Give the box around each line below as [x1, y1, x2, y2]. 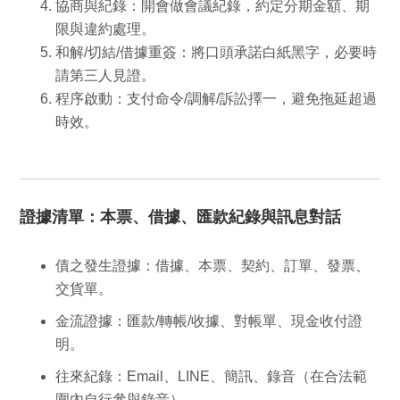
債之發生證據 [55, 257, 142, 273]
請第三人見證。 [55, 67, 156, 83]
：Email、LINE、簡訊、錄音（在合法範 [112, 368, 368, 384]
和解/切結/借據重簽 [55, 44, 178, 60]
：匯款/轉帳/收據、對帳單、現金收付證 [112, 312, 363, 329]
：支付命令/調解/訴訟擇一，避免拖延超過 [112, 90, 378, 106]
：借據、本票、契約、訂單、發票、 [141, 257, 371, 273]
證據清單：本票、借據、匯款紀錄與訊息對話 [20, 207, 342, 226]
